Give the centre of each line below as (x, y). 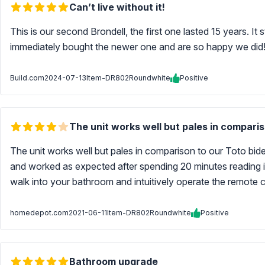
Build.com (27, 78)
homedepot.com (39, 213)
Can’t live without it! (117, 7)
